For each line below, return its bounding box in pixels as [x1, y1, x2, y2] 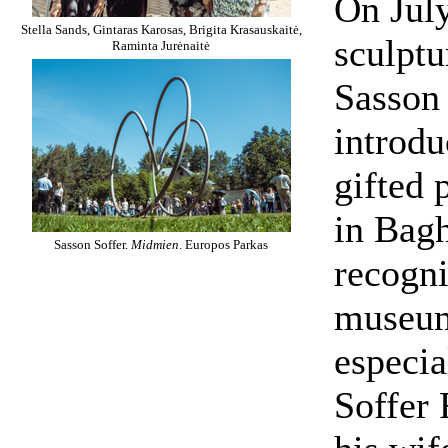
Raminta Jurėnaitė [112, 38, 210, 53]
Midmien [131, 237, 179, 252]
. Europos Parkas [179, 237, 268, 252]
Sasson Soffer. [54, 237, 131, 252]
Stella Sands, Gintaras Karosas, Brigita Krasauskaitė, [20, 22, 302, 37]
